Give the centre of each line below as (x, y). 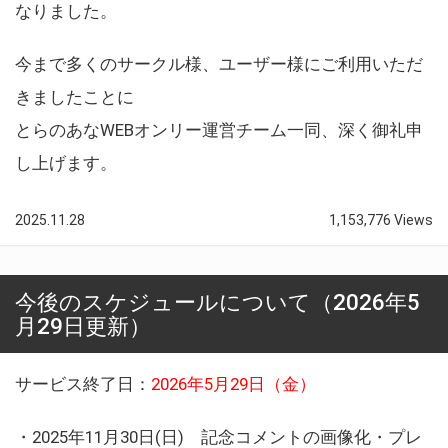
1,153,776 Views (381, 219)
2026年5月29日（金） (233, 383)
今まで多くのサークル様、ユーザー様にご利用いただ (219, 63)
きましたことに (74, 96)
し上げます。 (66, 162)
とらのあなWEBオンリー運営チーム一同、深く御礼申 (219, 129)
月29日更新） (83, 325)
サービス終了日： (83, 383)
